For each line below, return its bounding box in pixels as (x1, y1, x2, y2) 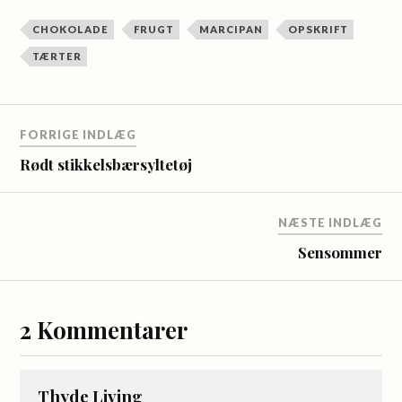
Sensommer (297, 241, 382, 262)
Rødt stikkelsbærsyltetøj (20, 153, 193, 174)
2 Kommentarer (20, 313, 188, 345)
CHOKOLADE (32, 23, 109, 36)
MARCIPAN (199, 23, 264, 36)
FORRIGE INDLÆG (20, 127, 137, 142)
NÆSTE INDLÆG (277, 214, 382, 230)
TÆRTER (32, 50, 83, 63)
